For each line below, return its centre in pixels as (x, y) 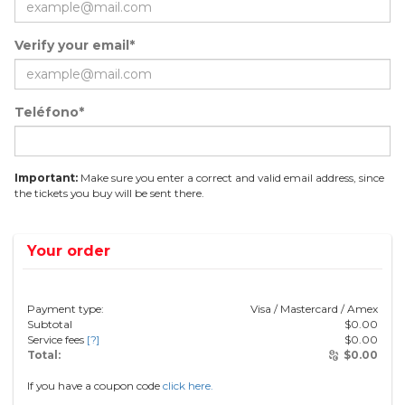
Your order (69, 251)
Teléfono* (49, 112)
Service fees (57, 339)
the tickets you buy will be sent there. (109, 193)
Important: (46, 178)
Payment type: (66, 309)
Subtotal (50, 324)
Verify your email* (75, 45)
